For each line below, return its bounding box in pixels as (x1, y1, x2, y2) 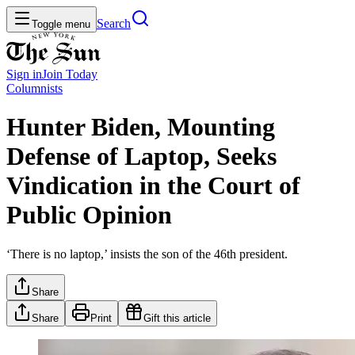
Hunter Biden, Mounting (6, 113, 275, 142)
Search (97, 17, 131, 30)
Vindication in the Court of (6, 171, 300, 200)
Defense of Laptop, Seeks (6, 142, 277, 171)
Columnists (6, 82, 63, 95)
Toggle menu (32, 18, 90, 30)
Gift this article (143, 311, 211, 324)
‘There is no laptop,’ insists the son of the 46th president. (6, 246, 288, 261)
